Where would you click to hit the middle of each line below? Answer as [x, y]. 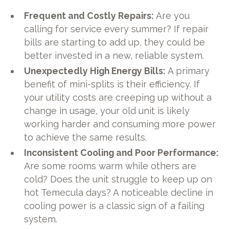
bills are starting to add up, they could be [115, 42]
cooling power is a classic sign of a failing [114, 205]
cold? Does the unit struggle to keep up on [118, 179]
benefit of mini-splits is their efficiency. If [112, 84]
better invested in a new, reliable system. [114, 55]
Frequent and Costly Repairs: [89, 15]
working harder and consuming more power [120, 124]
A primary [188, 71]
